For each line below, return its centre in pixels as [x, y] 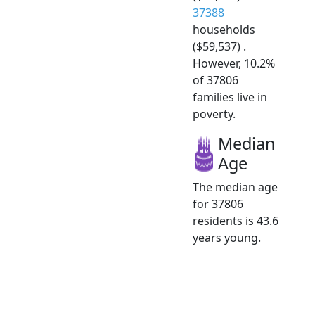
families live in [230, 97]
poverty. [214, 114]
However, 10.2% [234, 63]
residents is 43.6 [236, 220]
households [224, 29]
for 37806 [218, 204]
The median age [235, 187]
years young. [227, 237]
